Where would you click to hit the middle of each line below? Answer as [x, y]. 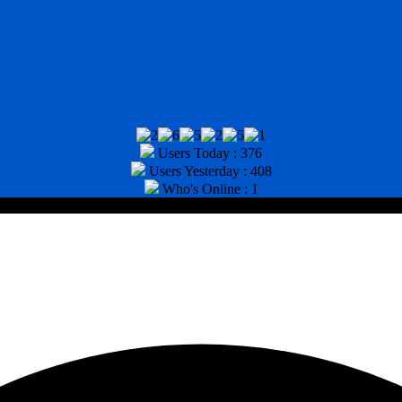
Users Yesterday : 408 [208, 171]
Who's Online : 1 [208, 189]
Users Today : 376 [208, 153]
